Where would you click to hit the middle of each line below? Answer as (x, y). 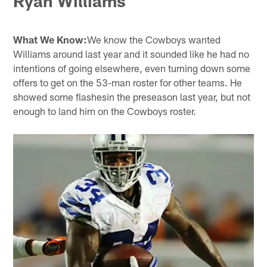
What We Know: (50, 40)
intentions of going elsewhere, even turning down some (132, 68)
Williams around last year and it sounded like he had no (131, 54)
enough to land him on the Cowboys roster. (105, 111)
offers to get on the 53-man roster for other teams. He (128, 83)
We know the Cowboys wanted (154, 40)
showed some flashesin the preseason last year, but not (132, 97)
